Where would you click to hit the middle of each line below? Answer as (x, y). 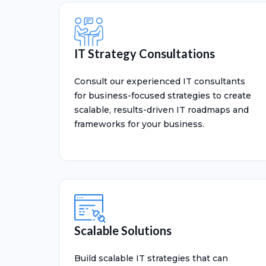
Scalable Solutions (123, 230)
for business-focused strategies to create (163, 96)
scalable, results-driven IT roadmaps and (161, 110)
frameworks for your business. (139, 124)
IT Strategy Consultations (145, 53)
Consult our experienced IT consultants (160, 81)
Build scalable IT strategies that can (151, 258)
